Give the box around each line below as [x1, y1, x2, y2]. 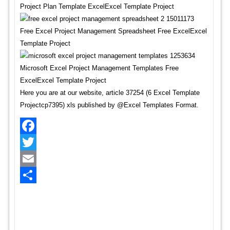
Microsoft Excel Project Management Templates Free [20, 64, 179, 72]
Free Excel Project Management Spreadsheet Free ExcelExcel [20, 27, 207, 35]
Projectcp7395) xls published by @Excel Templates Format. [20, 101, 199, 109]
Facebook [20, 138, 49, 146]
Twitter [20, 155, 40, 162]
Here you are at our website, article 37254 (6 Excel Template [20, 89, 200, 97]
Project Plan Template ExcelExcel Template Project [20, 3, 174, 10]
